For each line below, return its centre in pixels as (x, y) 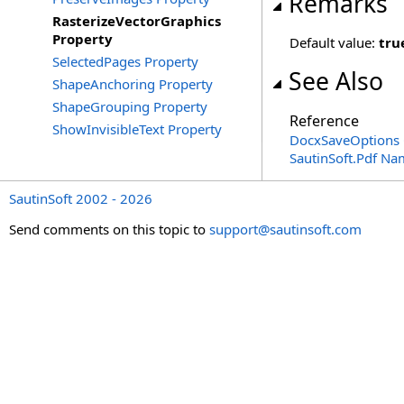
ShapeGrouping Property (130, 106)
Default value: (334, 42)
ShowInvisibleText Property (137, 129)
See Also (336, 81)
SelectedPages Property (125, 61)
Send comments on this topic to (109, 229)
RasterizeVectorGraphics (137, 21)
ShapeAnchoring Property (133, 84)
